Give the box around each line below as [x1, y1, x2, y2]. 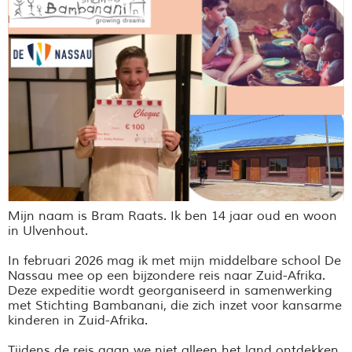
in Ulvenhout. [8, 223, 88, 240]
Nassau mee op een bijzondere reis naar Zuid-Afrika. [8, 268, 325, 284]
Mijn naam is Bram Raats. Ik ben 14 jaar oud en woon [8, 208, 337, 225]
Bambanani [93, 298, 163, 314]
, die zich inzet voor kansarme [163, 298, 342, 314]
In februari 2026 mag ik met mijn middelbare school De [8, 253, 341, 269]
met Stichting [8, 298, 93, 314]
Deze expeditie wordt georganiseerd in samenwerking [8, 283, 332, 299]
